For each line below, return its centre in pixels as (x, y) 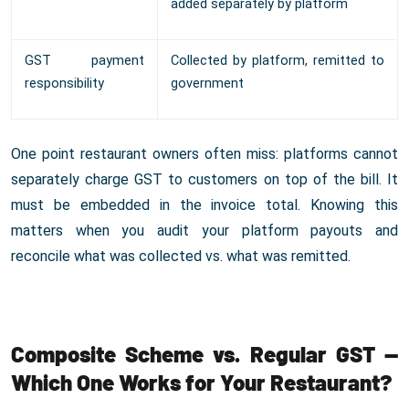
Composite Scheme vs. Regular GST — (204, 354)
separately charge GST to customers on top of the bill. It (204, 180)
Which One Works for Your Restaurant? (201, 383)
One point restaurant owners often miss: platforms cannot (204, 154)
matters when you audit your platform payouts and (204, 231)
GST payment (84, 61)
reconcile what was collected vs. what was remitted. (181, 257)
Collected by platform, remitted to (278, 61)
